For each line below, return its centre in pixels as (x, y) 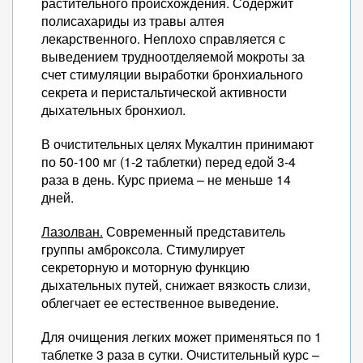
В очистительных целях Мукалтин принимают (177, 144)
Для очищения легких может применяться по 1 (181, 337)
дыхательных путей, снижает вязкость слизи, (176, 285)
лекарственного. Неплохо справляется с (163, 38)
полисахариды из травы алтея (133, 21)
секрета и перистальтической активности (164, 92)
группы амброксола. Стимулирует (143, 249)
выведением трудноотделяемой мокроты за (173, 56)
